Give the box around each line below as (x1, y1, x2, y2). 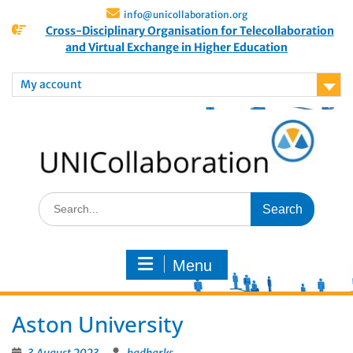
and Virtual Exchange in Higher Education (65, 40, 288, 54)
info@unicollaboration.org (123, 9, 247, 20)
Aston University (12, 309, 184, 340)
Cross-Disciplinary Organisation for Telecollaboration (45, 24, 334, 38)
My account (20, 77, 82, 91)
